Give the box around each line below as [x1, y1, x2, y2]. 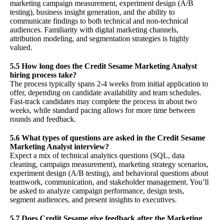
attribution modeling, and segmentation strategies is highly [10, 34, 189, 43]
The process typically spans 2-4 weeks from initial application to [10, 80, 208, 88]
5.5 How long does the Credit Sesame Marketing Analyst [10, 62, 197, 71]
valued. [10, 43, 32, 52]
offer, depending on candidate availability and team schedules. [10, 88, 201, 97]
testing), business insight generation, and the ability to [10, 8, 175, 17]
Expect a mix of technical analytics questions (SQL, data [10, 151, 185, 160]
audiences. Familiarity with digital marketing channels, [10, 26, 178, 34]
